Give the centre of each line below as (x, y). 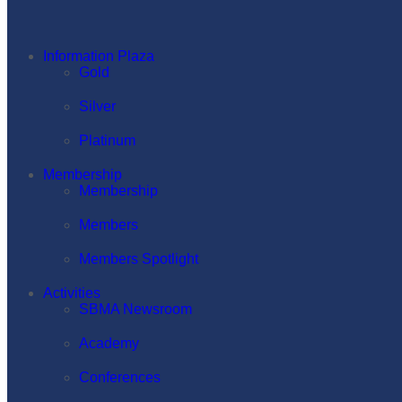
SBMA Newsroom (135, 309)
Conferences (120, 377)
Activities (72, 293)
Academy (109, 343)
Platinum (107, 140)
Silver (97, 106)
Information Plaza (99, 56)
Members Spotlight (139, 259)
